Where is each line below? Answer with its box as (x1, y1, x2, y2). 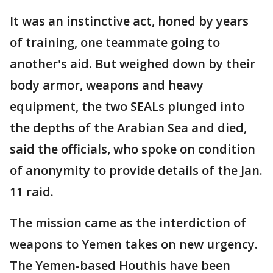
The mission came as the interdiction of (10, 214, 246, 232)
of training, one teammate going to (10, 34, 220, 51)
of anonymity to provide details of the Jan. (10, 162, 263, 179)
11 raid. (10, 183, 54, 200)
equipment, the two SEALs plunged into (10, 98, 244, 115)
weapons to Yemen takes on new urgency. (10, 236, 258, 253)
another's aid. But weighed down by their (10, 55, 255, 73)
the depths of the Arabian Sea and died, (10, 119, 247, 136)
